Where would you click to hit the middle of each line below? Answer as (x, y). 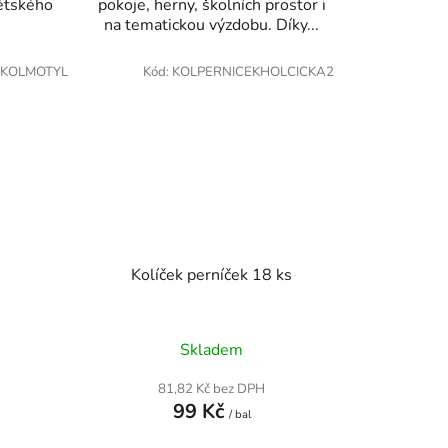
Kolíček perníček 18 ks (212, 274)
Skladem (212, 349)
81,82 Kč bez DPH (212, 388)
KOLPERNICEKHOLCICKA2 (252, 72)
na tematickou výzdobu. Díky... (212, 25)
